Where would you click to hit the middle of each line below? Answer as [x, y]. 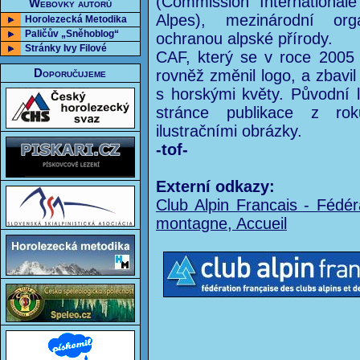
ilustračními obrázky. [229, 131]
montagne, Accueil [221, 223]
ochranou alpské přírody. [244, 39]
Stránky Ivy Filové [66, 48]
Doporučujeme [70, 73]
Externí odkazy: [215, 186]
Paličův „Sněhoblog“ [72, 34]
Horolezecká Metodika [76, 19]
